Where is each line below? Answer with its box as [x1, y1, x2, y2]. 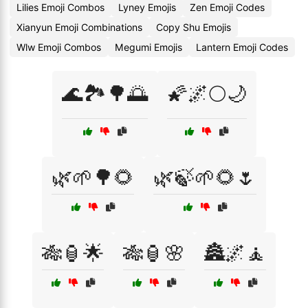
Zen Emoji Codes [190, 1, 265, 13]
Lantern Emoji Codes [196, 41, 288, 53]
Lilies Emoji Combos [16, 1, 104, 13]
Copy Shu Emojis [156, 21, 231, 33]
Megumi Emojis [115, 41, 182, 53]
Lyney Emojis [118, 1, 176, 13]
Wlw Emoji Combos [16, 41, 101, 53]
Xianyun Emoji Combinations [16, 21, 142, 33]
